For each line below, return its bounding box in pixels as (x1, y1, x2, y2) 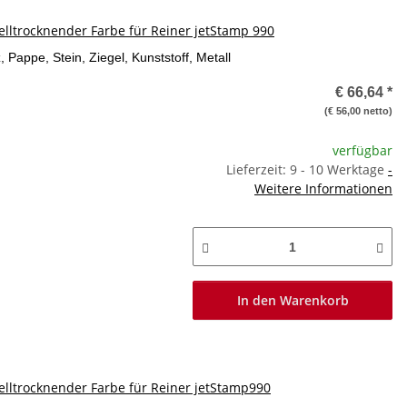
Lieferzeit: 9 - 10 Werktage (226, 161, 388, 178)
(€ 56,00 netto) (324, 105, 392, 116)
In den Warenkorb (236, 292, 349, 309)
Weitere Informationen (254, 180, 392, 197)
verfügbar (333, 142, 392, 159)
